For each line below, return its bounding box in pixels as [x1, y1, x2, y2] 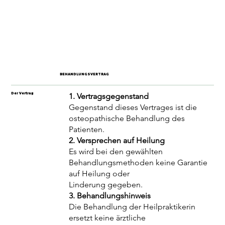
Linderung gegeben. [69, 180, 143, 190]
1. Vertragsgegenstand [69, 91, 149, 101]
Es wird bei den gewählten [69, 147, 163, 157]
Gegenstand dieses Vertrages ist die [69, 102, 197, 113]
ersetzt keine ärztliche [69, 213, 146, 223]
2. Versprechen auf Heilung [69, 136, 165, 146]
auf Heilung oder [69, 169, 130, 179]
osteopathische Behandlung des [69, 114, 185, 124]
